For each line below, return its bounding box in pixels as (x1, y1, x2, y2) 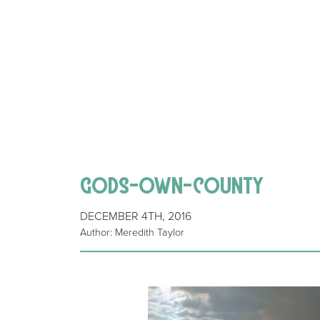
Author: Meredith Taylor (80, 226, 184, 239)
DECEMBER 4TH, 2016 (80, 209, 191, 224)
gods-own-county (80, 171, 265, 197)
